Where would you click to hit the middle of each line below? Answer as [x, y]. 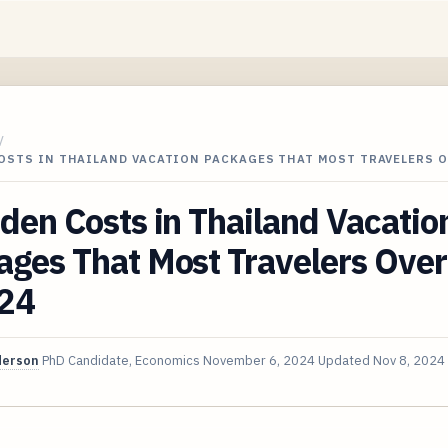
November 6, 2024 [259, 360]
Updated [345, 360]
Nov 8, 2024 [409, 360]
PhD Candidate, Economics [121, 360]
